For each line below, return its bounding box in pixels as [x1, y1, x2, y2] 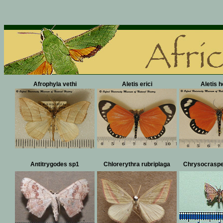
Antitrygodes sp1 [30, 161, 79, 168]
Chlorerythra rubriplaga [104, 161, 170, 168]
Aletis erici [121, 81, 152, 88]
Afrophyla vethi [33, 81, 77, 88]
